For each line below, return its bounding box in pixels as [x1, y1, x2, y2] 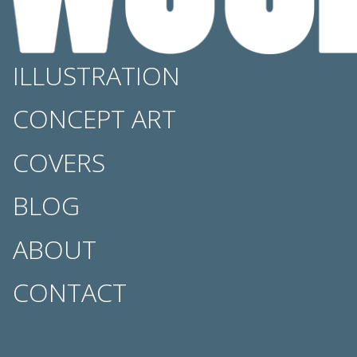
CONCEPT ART [13, 101, 176, 136]
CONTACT [13, 274, 127, 309]
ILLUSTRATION [13, 58, 180, 93]
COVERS [13, 144, 105, 179]
